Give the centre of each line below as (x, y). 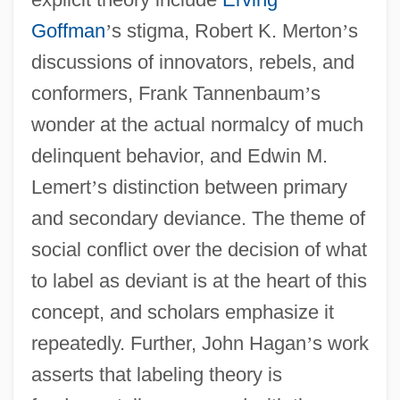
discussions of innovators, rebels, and (192, 62)
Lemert (61, 187)
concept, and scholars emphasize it (182, 312)
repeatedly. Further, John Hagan (168, 343)
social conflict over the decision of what (199, 249)
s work (340, 343)
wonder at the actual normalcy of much (197, 124)
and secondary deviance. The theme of (198, 218)
